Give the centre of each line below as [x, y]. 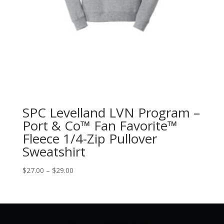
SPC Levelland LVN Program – [111, 112]
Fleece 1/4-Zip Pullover [89, 138]
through [85, 204]
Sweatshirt [54, 151]
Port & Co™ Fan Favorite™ [100, 125]
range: [83, 181]
